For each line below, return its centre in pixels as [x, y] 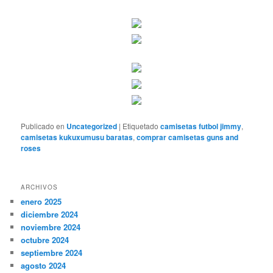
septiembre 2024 [52, 253]
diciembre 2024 [50, 214]
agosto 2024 [44, 266]
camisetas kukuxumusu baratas [77, 137]
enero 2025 [41, 202]
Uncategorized [92, 126]
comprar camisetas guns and [188, 137]
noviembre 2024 [51, 227]
